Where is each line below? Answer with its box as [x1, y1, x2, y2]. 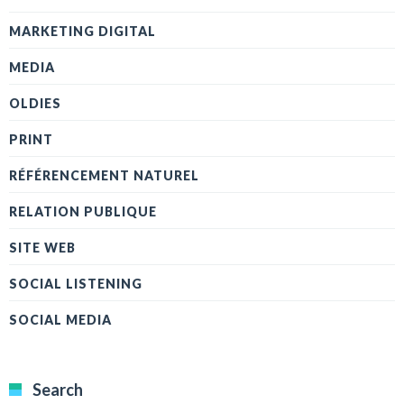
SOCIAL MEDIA [9, 312, 112, 328]
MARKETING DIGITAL [9, 23, 156, 40]
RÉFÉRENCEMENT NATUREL [9, 168, 199, 184]
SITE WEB [9, 240, 76, 256]
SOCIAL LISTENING [9, 276, 142, 292]
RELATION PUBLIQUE [9, 204, 157, 220]
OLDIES [9, 96, 61, 112]
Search [32, 380, 83, 400]
